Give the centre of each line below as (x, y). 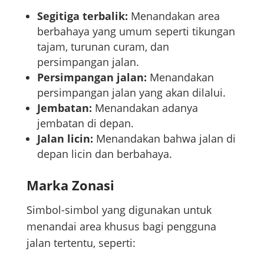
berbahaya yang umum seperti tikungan (136, 31)
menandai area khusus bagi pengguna (121, 226)
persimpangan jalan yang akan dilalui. (131, 92)
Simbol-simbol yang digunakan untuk (119, 209)
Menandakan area (174, 16)
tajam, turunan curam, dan (103, 46)
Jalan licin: (65, 138)
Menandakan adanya (145, 108)
